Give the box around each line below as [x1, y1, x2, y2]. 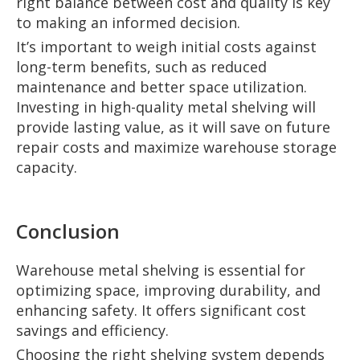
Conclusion [16, 218, 120, 245]
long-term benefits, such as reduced [16, 57, 267, 77]
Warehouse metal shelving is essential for [16, 260, 305, 280]
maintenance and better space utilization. [16, 77, 307, 97]
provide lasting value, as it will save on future [16, 117, 330, 137]
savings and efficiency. [16, 321, 169, 341]
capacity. [16, 157, 77, 178]
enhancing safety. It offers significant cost [16, 301, 306, 321]
